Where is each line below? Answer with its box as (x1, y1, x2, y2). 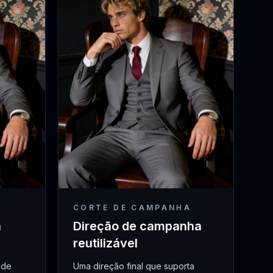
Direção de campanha (73, 218, 202, 233)
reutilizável (73, 235, 138, 250)
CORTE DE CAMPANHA (73, 202, 192, 212)
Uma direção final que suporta (73, 260, 194, 271)
